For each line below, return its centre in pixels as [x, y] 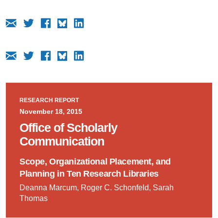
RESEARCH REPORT [49, 100]
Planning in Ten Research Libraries [89, 173]
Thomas [33, 198]
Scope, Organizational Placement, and [95, 161]
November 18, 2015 [51, 111]
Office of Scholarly [68, 127]
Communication [62, 141]
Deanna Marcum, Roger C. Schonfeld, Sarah [96, 187]
